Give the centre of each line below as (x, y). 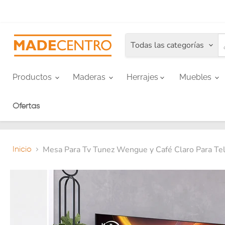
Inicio (22, 149)
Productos (33, 77)
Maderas (90, 77)
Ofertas (26, 106)
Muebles (196, 77)
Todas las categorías (167, 45)
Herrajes (143, 77)
